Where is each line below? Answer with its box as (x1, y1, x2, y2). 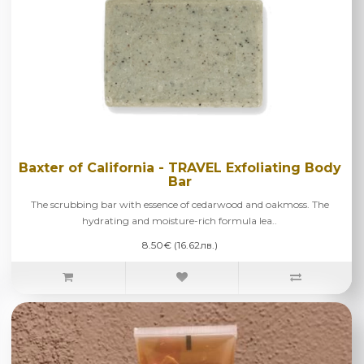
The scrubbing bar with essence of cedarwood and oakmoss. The (30, 197, 329, 210)
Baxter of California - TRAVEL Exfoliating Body (18, 159, 341, 175)
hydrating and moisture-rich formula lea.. (82, 214, 277, 227)
